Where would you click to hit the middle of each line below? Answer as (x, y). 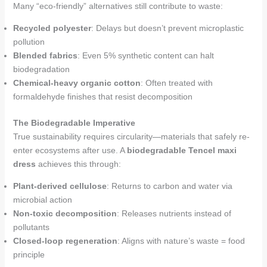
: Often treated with (176, 83)
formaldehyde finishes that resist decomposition (103, 97)
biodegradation (41, 69)
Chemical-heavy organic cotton (77, 83)
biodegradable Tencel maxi (181, 150)
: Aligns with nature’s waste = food (181, 241)
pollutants (31, 227)
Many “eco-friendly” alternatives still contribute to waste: (118, 6)
